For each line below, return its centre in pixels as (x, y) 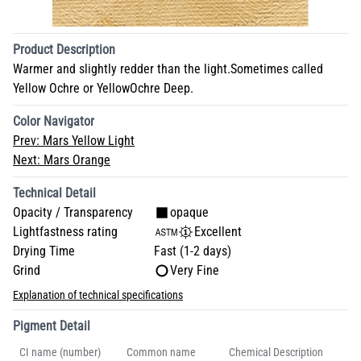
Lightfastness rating (65, 232)
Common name (161, 353)
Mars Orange (77, 160)
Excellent (218, 232)
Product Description (64, 50)
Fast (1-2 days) (193, 251)
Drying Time (44, 251)
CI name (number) (60, 353)
